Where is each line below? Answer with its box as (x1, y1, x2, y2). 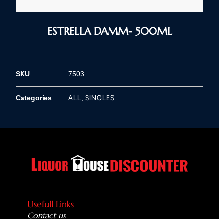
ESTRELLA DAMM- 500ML (47, 24, 172, 38)
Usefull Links (27, 198, 74, 210)
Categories (16, 94, 52, 102)
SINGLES (85, 93, 115, 102)
